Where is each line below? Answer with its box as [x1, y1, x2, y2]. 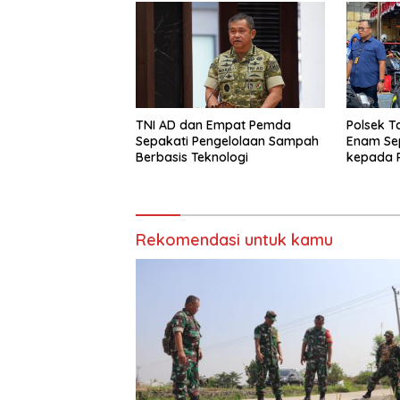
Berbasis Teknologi [136, 148, 248, 165]
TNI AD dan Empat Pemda [136, 116, 291, 133]
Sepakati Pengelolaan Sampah [136, 132, 319, 149]
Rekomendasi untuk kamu [136, 229, 333, 250]
